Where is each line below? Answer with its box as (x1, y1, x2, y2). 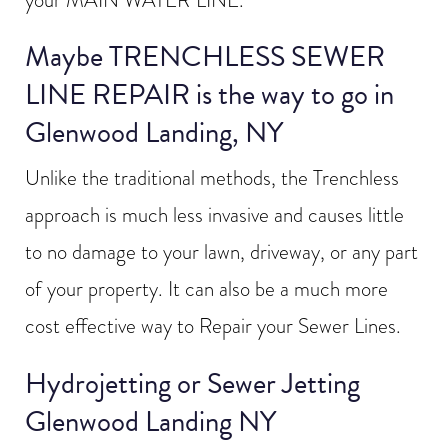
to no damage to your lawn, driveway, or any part (25, 237, 418, 268)
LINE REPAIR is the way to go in (25, 73, 394, 117)
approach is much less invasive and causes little (25, 200, 404, 231)
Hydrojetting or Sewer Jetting (25, 361, 360, 405)
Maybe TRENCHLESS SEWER (25, 35, 385, 79)
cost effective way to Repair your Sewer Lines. (25, 311, 401, 342)
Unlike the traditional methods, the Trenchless (25, 163, 399, 194)
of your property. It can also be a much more (25, 274, 388, 305)
